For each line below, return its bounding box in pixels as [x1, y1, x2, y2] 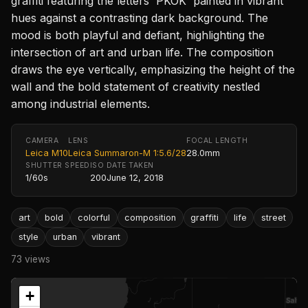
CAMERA [25, 136, 59, 146]
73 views [11, 254, 50, 265]
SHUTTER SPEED [25, 161, 90, 170]
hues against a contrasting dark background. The [11, 11, 268, 25]
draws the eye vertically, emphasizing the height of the [11, 63, 295, 77]
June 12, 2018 [106, 173, 164, 184]
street [261, 212, 286, 223]
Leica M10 [25, 148, 68, 159]
